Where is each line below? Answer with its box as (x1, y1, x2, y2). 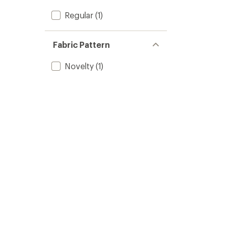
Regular (65, 10, 93, 20)
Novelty (65, 61, 94, 71)
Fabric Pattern (53, 40, 110, 49)
